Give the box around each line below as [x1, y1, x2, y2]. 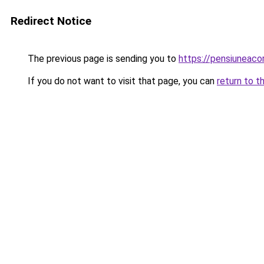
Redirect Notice [11, 14, 91, 28]
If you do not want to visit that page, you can [25, 75, 217, 87]
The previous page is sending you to [25, 53, 179, 64]
